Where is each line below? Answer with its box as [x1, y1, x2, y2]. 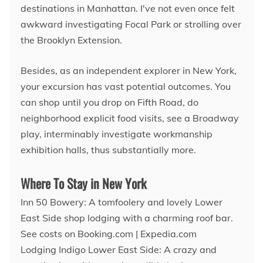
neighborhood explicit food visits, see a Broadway [21, 112, 239, 124]
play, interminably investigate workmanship [21, 127, 213, 140]
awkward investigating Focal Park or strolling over [21, 18, 241, 30]
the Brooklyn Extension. [21, 33, 122, 46]
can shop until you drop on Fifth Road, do [21, 96, 198, 108]
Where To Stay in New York [21, 173, 146, 193]
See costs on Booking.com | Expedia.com [21, 227, 197, 240]
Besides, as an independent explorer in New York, [21, 64, 237, 76]
